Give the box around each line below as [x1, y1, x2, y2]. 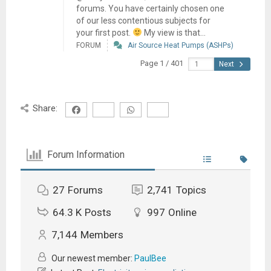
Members [80, 228, 123, 241]
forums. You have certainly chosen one [76, 3, 224, 13]
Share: [33, 102, 58, 114]
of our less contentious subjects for [76, 15, 211, 25]
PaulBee [134, 253, 166, 263]
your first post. [76, 27, 132, 38]
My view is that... [142, 27, 206, 38]
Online [168, 206, 197, 218]
